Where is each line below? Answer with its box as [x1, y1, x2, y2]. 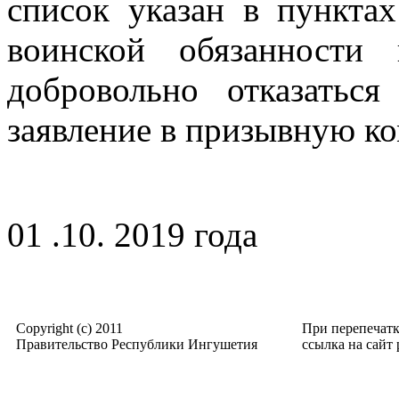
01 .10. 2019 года [7, 215, 257, 254]
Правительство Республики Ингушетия [16, 336, 257, 352]
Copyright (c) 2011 [16, 320, 123, 336]
